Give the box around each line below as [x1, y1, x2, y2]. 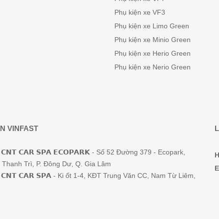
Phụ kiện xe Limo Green [114, 22, 189, 30]
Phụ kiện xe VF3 [114, 8, 165, 17]
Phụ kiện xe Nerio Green [114, 63, 191, 71]
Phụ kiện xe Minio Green [114, 36, 191, 44]
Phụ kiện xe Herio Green [114, 49, 191, 58]
